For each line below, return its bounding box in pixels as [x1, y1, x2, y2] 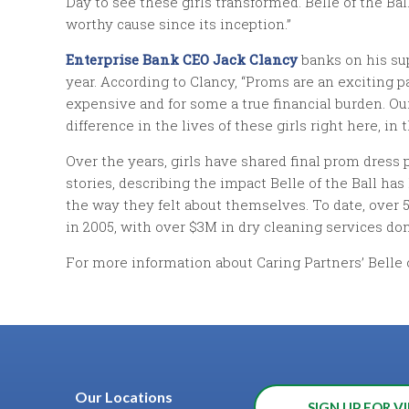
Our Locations [75, 387, 173, 405]
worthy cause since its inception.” [66, 14, 291, 33]
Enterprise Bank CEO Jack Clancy [66, 49, 298, 68]
